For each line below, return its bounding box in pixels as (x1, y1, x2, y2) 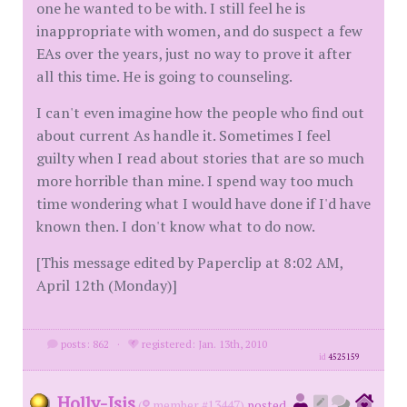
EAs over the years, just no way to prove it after (36, 44, 352, 64)
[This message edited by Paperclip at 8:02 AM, (36, 253, 342, 273)
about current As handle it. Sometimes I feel (36, 125, 331, 145)
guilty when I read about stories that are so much (36, 148, 364, 168)
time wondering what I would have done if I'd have (36, 194, 371, 213)
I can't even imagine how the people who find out (36, 103, 364, 123)
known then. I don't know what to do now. (36, 216, 315, 236)
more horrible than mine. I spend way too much (36, 171, 353, 191)
